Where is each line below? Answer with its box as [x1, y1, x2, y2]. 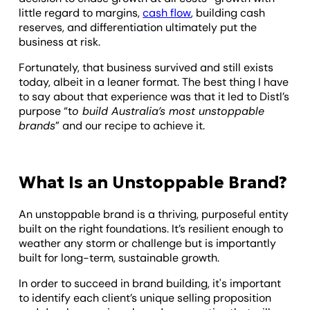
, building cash [191, 5, 266, 20]
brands [19, 118, 56, 133]
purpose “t [19, 103, 73, 118]
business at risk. [19, 34, 101, 49]
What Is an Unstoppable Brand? [19, 172, 288, 193]
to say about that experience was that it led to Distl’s [19, 89, 290, 104]
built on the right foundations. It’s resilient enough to [19, 221, 284, 236]
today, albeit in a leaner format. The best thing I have [19, 74, 289, 89]
